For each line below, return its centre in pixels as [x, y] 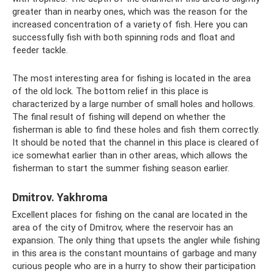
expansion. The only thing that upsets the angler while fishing [136, 241]
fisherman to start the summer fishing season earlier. [121, 168]
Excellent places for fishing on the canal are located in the [130, 215]
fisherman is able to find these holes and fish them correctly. [136, 130]
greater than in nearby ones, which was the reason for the [130, 12]
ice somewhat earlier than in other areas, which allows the [130, 156]
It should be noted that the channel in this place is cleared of [136, 143]
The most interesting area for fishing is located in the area [131, 79]
